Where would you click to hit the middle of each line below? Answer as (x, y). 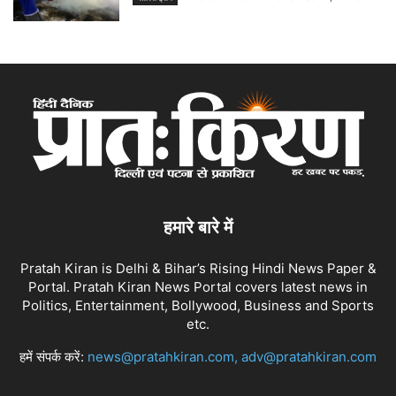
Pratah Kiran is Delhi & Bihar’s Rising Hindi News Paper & (198, 269)
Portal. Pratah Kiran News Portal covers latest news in (198, 287)
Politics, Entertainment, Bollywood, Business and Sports (198, 306)
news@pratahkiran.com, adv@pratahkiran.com (232, 357)
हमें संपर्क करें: (53, 357)
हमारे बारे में (198, 228)
